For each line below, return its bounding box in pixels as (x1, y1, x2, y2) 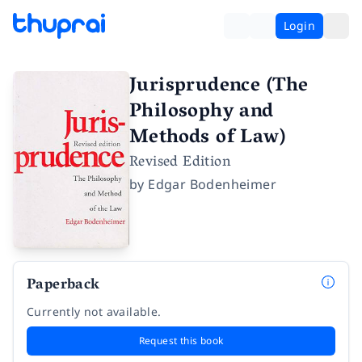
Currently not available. (27, 304, 162, 320)
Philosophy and (129, 95, 274, 131)
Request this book (138, 334, 224, 348)
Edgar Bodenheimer (148, 175, 277, 193)
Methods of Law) (129, 120, 285, 157)
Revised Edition (129, 149, 231, 177)
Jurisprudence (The (129, 69, 309, 105)
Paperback (27, 272, 100, 301)
